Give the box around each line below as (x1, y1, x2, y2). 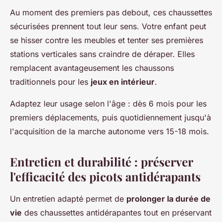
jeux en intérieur (91, 77, 155, 87)
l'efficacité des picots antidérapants (10, 168, 201, 185)
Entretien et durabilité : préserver (10, 154, 193, 170)
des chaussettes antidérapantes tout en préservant (22, 208, 212, 218)
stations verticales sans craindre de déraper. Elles (10, 49, 195, 59)
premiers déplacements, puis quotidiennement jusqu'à (10, 112, 211, 123)
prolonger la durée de (126, 194, 211, 204)
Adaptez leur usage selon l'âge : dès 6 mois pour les (10, 99, 207, 109)
